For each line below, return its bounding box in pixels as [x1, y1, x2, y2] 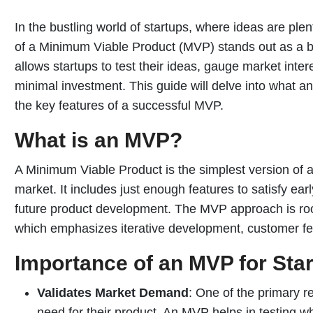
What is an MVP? [15, 129, 182, 152]
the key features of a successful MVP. [15, 99, 224, 113]
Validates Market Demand [37, 286, 189, 300]
